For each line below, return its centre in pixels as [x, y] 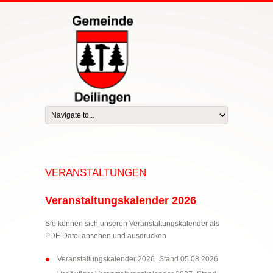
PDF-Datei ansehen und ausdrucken [106, 236]
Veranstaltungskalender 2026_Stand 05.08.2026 [138, 259]
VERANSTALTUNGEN [96, 172]
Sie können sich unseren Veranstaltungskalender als [132, 223]
